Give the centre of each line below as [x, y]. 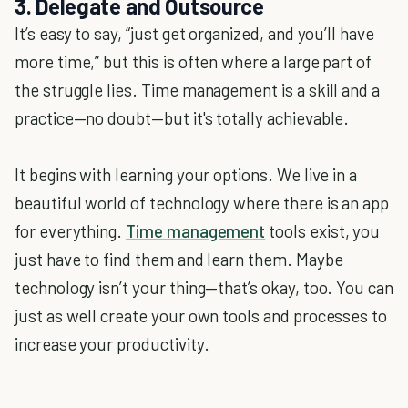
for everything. [71, 230]
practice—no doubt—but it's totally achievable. [182, 117]
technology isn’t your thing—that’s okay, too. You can [204, 287]
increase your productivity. [112, 343]
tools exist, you [323, 230]
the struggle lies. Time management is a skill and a [198, 89]
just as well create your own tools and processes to [201, 315]
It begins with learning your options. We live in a [186, 174]
